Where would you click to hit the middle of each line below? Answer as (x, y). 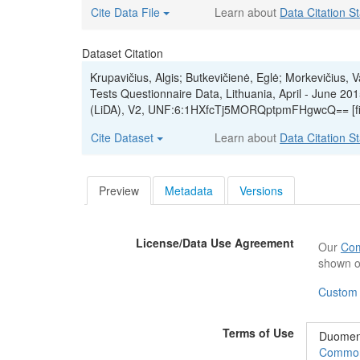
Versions (262, 190)
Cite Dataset (124, 137)
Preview (119, 190)
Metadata (189, 190)
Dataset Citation (123, 53)
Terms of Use (258, 332)
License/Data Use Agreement (215, 242)
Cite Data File (127, 12)
